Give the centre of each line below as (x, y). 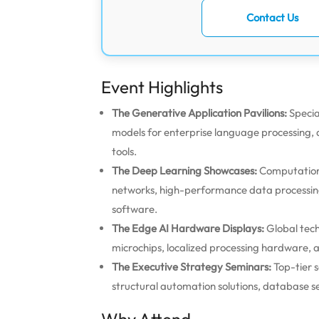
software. (135, 209)
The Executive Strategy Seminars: (192, 267)
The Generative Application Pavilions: (199, 113)
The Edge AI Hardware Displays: (188, 228)
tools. (124, 151)
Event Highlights (162, 87)
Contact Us (273, 17)
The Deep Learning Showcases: (184, 171)
